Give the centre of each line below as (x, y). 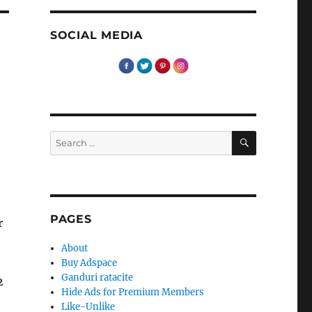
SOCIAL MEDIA (96, 36)
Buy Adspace (89, 263)
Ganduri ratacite (97, 278)
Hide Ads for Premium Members (133, 292)
